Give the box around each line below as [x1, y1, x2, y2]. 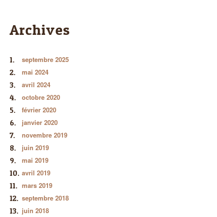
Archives [10, 20, 70, 38]
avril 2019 [22, 168, 50, 177]
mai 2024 [22, 67, 48, 77]
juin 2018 [22, 205, 49, 215]
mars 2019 [22, 180, 52, 190]
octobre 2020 [22, 92, 60, 102]
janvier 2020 [22, 117, 58, 127]
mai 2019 [22, 155, 48, 165]
